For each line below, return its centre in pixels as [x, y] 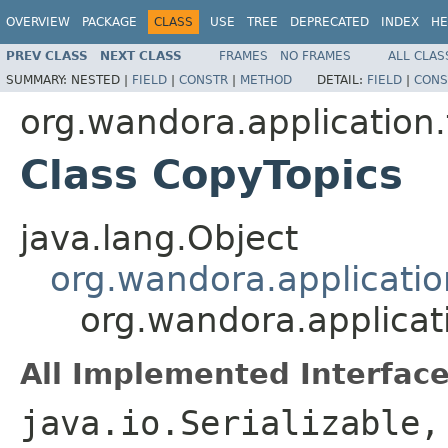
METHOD [266, 79]
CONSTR [203, 79]
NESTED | [101, 79]
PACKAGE [109, 22]
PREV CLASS [47, 55]
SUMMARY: [38, 79]
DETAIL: [342, 79]
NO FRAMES [315, 55]
